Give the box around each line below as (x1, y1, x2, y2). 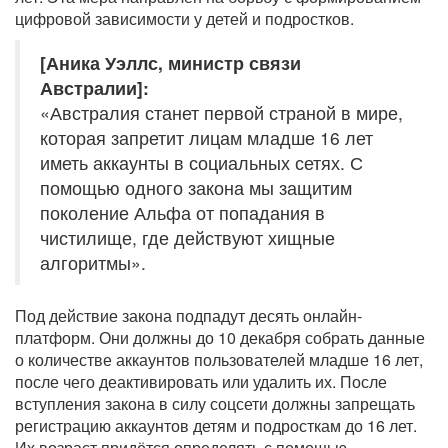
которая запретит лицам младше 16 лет (40, 124, 373, 150)
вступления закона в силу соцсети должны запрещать (15, 391, 415, 415)
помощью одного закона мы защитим (40, 174, 352, 200)
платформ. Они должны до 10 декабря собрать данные (15, 325, 425, 349)
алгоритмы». (40, 249, 146, 275)
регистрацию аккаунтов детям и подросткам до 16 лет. (15, 413, 417, 437)
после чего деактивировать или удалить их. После (15, 369, 387, 393)
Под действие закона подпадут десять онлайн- (15, 303, 362, 327)
